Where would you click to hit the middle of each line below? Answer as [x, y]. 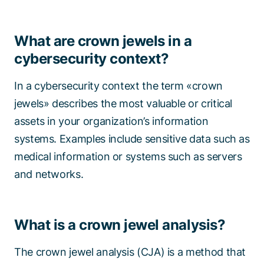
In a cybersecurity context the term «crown [118, 86]
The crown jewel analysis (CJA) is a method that [130, 252]
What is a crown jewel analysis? [120, 225]
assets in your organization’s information [111, 121]
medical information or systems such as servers [128, 157]
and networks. [49, 174]
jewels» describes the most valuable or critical [123, 104]
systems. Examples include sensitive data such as [132, 139]
